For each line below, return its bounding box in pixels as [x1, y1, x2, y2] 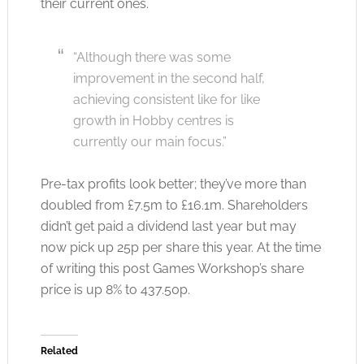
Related [40, 345, 78, 357]
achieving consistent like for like [72, 92, 260, 107]
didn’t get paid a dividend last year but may [40, 219, 297, 234]
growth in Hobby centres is [72, 113, 234, 128]
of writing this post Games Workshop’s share [40, 261, 304, 276]
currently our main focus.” [72, 134, 227, 149]
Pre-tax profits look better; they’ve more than [40, 176, 306, 192]
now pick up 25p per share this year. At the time [40, 240, 321, 255]
